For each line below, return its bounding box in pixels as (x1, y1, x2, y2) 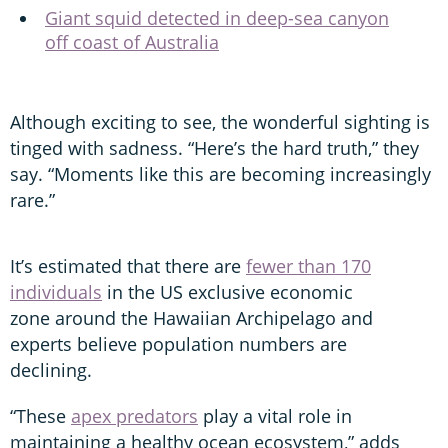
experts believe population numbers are (10, 331, 347, 356)
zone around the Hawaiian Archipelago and (10, 305, 373, 330)
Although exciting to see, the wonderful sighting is (10, 109, 430, 134)
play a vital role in (198, 403, 352, 428)
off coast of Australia (45, 29, 219, 54)
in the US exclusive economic (102, 279, 353, 304)
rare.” (10, 187, 55, 212)
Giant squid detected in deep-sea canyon (45, 5, 389, 30)
